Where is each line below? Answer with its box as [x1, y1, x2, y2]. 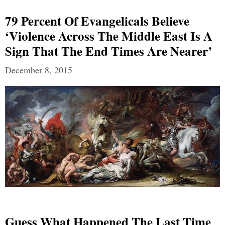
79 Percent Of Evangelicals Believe [5, 12, 189, 31]
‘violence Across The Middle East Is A [5, 27, 212, 46]
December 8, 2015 [5, 64, 72, 76]
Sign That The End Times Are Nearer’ [5, 42, 212, 61]
